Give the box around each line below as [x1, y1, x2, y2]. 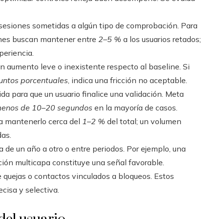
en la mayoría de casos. [92, 103, 177, 112]
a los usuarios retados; [121, 34, 201, 44]
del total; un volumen [105, 116, 181, 126]
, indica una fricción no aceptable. [68, 75, 187, 85]
